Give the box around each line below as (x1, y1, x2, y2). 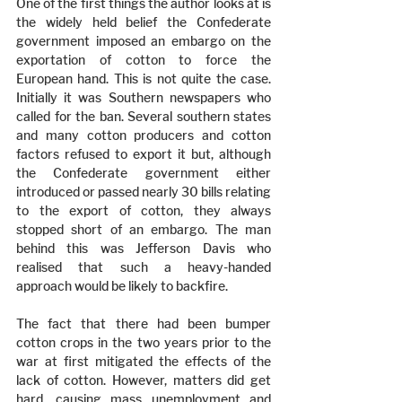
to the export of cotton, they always (16, 203, 271, 218)
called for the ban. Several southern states (16, 109, 271, 124)
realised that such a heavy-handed (16, 259, 271, 275)
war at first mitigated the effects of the (16, 354, 271, 369)
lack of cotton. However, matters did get (16, 372, 271, 388)
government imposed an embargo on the (16, 33, 271, 48)
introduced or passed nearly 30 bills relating (16, 184, 271, 199)
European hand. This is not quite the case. (16, 71, 271, 86)
